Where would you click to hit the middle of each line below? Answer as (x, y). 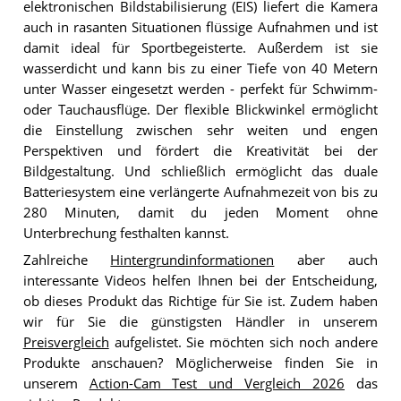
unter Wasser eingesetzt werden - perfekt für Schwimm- (200, 89)
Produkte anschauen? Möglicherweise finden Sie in (200, 363)
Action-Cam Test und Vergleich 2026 (217, 384)
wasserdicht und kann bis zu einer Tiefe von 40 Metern (200, 68)
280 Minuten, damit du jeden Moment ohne (200, 212)
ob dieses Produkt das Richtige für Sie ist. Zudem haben (200, 302)
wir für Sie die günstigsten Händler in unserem (200, 322)
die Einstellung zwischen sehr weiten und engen (200, 130)
